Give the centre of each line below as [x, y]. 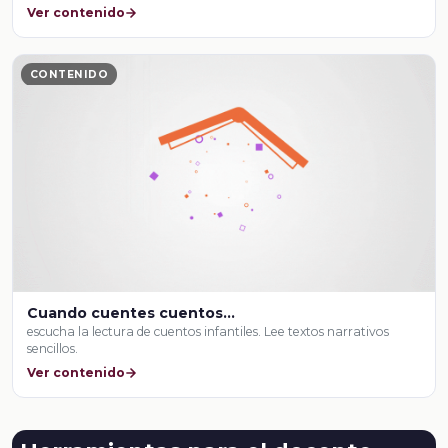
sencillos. [53, 348]
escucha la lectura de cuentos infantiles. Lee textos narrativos [208, 331]
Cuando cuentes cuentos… [131, 312]
